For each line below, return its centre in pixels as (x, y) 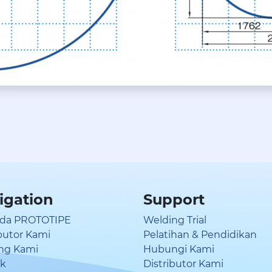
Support (174, 199)
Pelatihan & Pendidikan (200, 235)
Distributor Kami (183, 264)
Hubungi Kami (179, 249)
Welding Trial (175, 220)
